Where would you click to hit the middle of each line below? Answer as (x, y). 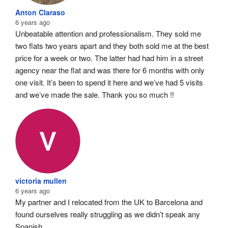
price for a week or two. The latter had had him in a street (109, 58)
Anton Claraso (40, 12)
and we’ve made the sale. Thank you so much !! (95, 95)
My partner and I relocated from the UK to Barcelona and (109, 202)
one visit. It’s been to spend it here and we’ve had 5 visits (109, 82)
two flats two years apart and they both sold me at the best (112, 46)
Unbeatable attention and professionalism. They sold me (108, 34)
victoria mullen (41, 181)
